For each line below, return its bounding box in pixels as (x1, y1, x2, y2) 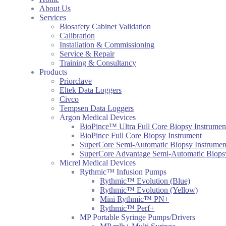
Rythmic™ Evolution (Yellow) (100, 186, 198, 194)
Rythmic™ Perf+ (100, 204, 154, 212)
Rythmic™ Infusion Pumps (80, 167, 166, 176)
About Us (39, 4, 71, 13)
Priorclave (60, 77, 92, 85)
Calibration (60, 31, 95, 40)
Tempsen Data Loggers (60, 104, 134, 112)
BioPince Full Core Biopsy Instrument (80, 131, 202, 140)
